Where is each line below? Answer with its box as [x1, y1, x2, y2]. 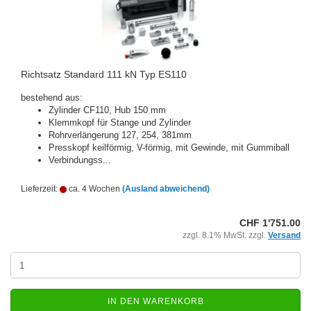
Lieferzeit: [21, 184, 60, 194]
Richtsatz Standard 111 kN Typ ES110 [21, 69, 187, 80]
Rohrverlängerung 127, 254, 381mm [49, 130, 192, 140]
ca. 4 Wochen [67, 184, 120, 194]
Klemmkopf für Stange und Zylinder [49, 117, 191, 128]
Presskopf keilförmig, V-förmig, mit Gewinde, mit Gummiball [49, 142, 289, 153]
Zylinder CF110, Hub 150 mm [49, 105, 166, 115]
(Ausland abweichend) [122, 184, 210, 194]
